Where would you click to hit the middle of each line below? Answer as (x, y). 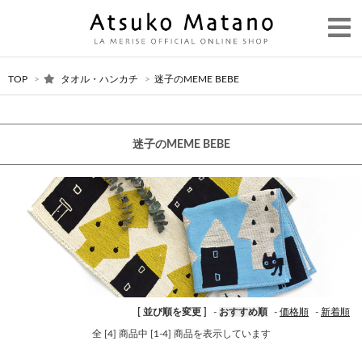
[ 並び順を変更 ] (172, 312)
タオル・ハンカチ (99, 79)
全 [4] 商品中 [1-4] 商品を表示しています (181, 334)
